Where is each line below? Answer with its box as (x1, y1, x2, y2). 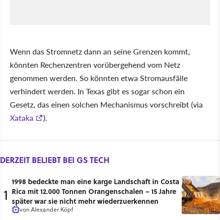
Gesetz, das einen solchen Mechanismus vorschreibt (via (10, 98, 203, 110)
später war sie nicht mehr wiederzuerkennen (12, 195, 159, 206)
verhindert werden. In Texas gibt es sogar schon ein (10, 85, 185, 97)
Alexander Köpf (31, 205, 73, 214)
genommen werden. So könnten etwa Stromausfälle (10, 72, 188, 83)
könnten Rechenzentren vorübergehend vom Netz (10, 58, 180, 70)
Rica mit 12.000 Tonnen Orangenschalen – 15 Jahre (12, 186, 176, 196)
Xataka (10, 111, 33, 123)
